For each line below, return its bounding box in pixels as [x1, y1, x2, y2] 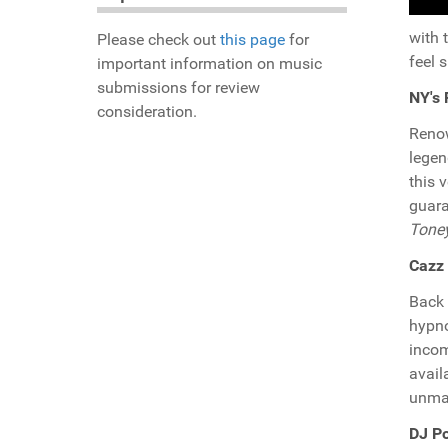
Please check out [97, 30, 220, 50]
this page [220, 30, 285, 50]
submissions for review [97, 78, 260, 98]
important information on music [97, 54, 322, 74]
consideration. [97, 102, 197, 122]
